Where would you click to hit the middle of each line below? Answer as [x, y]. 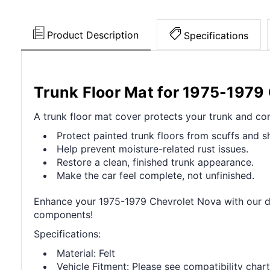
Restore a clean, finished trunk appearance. [155, 162]
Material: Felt [86, 253]
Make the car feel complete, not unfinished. [156, 175]
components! [63, 214]
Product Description [93, 35]
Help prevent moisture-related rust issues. [153, 149]
